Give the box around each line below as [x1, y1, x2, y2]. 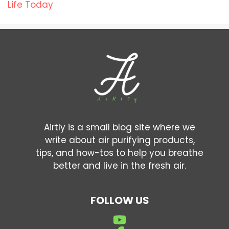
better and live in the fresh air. [53, 159, 186, 172]
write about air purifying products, [44, 133, 195, 146]
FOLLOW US [90, 193, 149, 208]
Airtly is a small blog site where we [44, 121, 195, 133]
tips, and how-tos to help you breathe [36, 146, 203, 159]
